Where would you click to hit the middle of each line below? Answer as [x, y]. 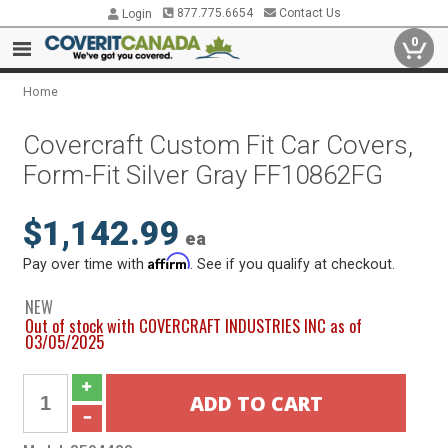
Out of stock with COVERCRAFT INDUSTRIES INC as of [194, 325]
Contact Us [308, 13]
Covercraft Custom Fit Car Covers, [218, 145]
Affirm [169, 261]
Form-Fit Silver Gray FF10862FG [203, 175]
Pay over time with [86, 264]
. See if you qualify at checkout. [293, 264]
